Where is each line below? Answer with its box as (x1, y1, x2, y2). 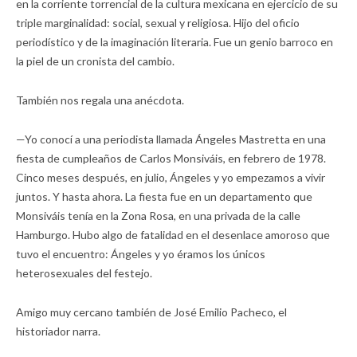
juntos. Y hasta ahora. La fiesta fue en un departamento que (16, 189, 312, 203)
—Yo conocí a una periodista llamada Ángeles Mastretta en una (16, 131, 326, 146)
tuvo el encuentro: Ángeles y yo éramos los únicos (16, 246, 265, 261)
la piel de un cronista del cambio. (16, 53, 175, 68)
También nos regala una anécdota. (16, 92, 184, 107)
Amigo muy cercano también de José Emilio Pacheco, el (16, 304, 287, 319)
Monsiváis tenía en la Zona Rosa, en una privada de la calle (16, 208, 300, 222)
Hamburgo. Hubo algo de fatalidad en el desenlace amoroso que (16, 227, 330, 241)
